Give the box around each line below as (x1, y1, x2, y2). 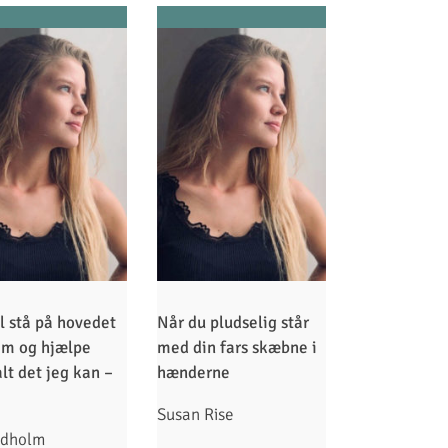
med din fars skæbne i (157, 337, 318, 359)
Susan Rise (157, 404, 235, 426)
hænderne (157, 362, 231, 384)
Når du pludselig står (157, 312, 310, 334)
